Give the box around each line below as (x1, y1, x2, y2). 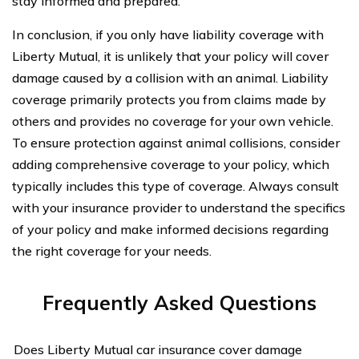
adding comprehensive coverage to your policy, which (12, 155, 329, 172)
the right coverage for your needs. (12, 242, 212, 259)
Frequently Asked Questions (42, 289, 317, 315)
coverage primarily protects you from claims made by (12, 91, 326, 107)
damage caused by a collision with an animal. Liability (12, 69, 329, 86)
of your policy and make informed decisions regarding (12, 220, 329, 237)
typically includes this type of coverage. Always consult (12, 177, 339, 194)
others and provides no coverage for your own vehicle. (12, 112, 333, 129)
